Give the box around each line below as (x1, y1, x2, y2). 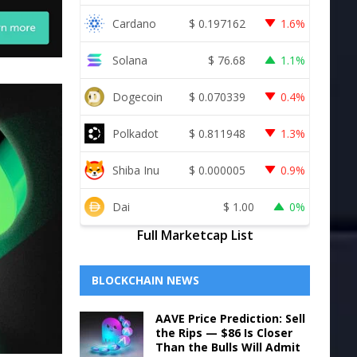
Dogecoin (112, 88, 163, 104)
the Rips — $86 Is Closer (155, 325, 292, 340)
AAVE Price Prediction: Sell (155, 311, 305, 326)
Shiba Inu (112, 162, 159, 178)
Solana (112, 52, 147, 68)
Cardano (112, 15, 156, 31)
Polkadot (112, 125, 159, 141)
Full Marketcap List (136, 226, 253, 244)
